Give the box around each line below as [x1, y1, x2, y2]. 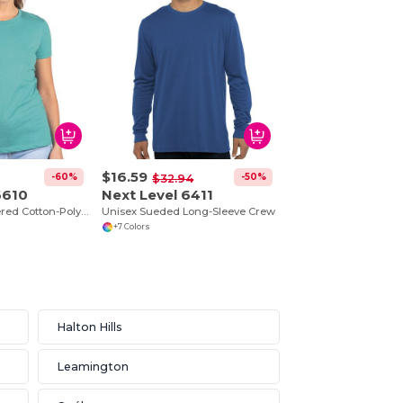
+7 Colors [112, 222, 150, 232]
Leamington [56, 359, 129, 373]
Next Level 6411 [102, 185, 214, 203]
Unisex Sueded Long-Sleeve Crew [102, 204, 276, 218]
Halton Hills [56, 319, 122, 334]
